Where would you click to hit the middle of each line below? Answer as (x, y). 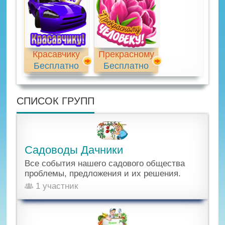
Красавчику (57, 54)
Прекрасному (126, 54)
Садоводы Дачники (74, 150)
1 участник (56, 186)
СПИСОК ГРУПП (56, 101)
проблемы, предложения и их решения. (103, 173)
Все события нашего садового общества (105, 163)
